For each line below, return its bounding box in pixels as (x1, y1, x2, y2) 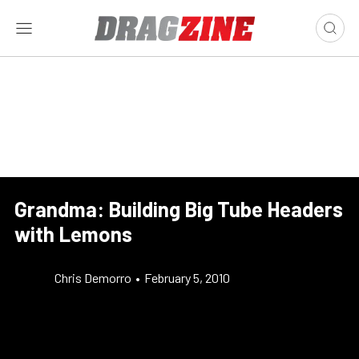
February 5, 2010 (144, 270, 230, 285)
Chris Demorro (54, 270, 131, 285)
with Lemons (14, 221, 132, 246)
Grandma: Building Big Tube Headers (14, 196, 343, 221)
